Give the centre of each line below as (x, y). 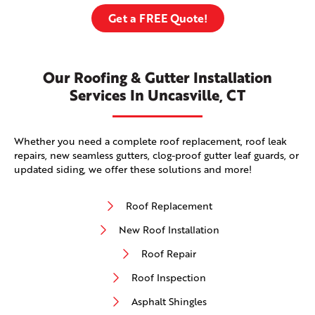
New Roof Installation (169, 230)
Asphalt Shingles (169, 302)
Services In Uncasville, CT (157, 95)
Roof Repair (169, 254)
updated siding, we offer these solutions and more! (133, 169)
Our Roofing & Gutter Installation (157, 78)
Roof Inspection (169, 278)
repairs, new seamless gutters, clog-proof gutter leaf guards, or (156, 155)
